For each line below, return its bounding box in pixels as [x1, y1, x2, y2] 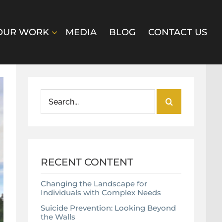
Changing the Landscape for [41, 179, 147, 188]
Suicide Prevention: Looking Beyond [41, 203, 176, 213]
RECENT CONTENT [41, 156, 133, 168]
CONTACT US [148, 27, 207, 38]
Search [40, 90, 68, 100]
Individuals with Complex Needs [41, 188, 161, 197]
